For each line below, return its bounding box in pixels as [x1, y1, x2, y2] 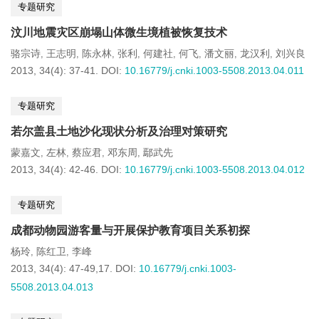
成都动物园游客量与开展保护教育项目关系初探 [11, 224, 250, 236]
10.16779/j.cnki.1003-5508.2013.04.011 [125, 65, 304, 76]
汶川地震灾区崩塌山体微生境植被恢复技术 [11, 26, 227, 38]
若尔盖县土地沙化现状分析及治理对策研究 [11, 125, 227, 137]
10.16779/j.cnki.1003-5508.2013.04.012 [125, 164, 305, 175]
